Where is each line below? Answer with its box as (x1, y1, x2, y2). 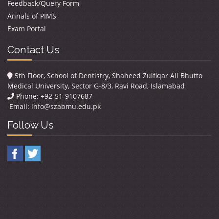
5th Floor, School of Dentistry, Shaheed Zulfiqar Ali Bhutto (13, 71, 202, 80)
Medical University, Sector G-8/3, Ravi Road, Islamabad (7, 81, 185, 90)
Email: (7, 102, 31, 111)
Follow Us (7, 119, 54, 131)
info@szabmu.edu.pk (31, 102, 101, 111)
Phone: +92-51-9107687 (14, 91, 92, 101)
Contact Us (7, 44, 60, 56)
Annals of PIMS (7, 11, 56, 21)
